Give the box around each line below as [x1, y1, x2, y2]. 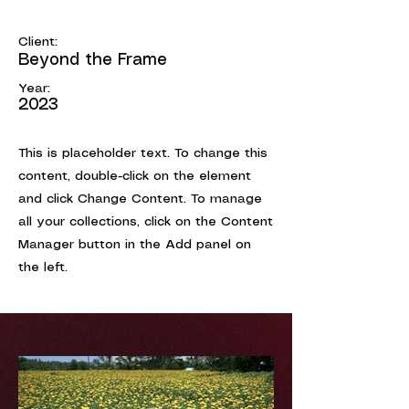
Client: [18, 36, 58, 48]
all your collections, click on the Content [18, 215, 273, 228]
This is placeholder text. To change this [18, 147, 267, 160]
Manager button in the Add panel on [18, 238, 251, 251]
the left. [18, 261, 68, 274]
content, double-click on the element [18, 170, 251, 183]
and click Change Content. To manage [18, 193, 262, 205]
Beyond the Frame [18, 52, 167, 68]
